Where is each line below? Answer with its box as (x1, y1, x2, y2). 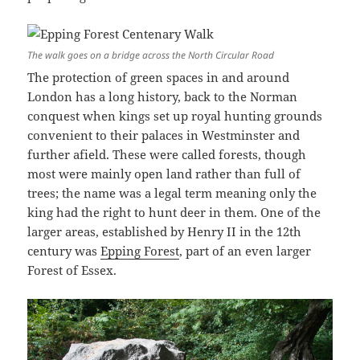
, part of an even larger (179, 243, 312, 260)
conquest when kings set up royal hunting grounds (27, 108, 323, 125)
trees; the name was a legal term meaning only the (27, 185, 317, 202)
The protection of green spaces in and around (27, 69, 290, 86)
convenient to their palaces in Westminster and (27, 127, 301, 144)
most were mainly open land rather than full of (27, 166, 301, 182)
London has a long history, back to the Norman (27, 88, 298, 105)
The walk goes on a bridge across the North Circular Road (27, 48, 275, 63)
